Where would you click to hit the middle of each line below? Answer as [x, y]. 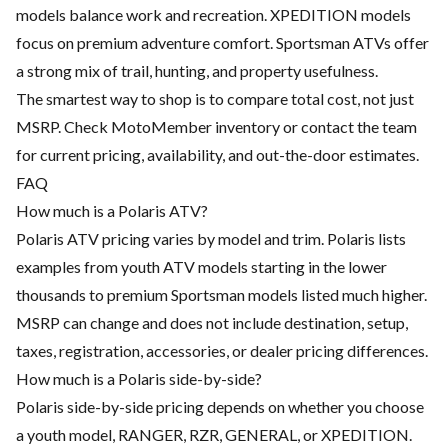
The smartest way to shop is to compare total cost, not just [215, 99]
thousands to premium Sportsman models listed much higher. [221, 295]
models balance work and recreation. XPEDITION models [213, 15]
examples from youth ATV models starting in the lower [201, 267]
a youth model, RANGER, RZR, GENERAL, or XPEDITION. [214, 435]
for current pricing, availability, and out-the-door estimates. [217, 155]
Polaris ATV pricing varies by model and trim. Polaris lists [211, 239]
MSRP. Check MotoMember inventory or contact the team [216, 127]
